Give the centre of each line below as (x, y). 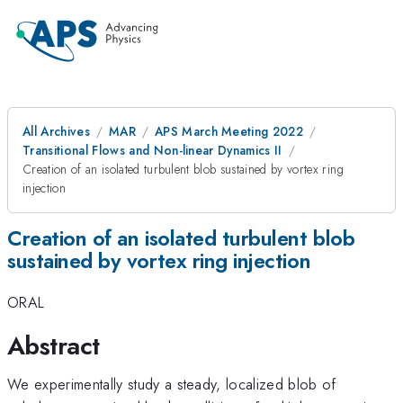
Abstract (54, 345)
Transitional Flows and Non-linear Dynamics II (152, 150)
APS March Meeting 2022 (229, 131)
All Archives (56, 131)
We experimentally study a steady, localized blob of (172, 384)
